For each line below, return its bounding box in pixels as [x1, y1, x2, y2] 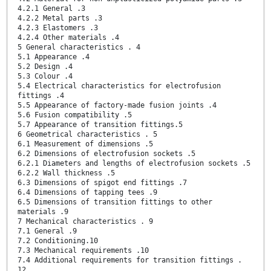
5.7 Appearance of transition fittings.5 [18, 120, 183, 129]
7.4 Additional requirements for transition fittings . [18, 256, 242, 265]
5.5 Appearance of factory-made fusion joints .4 [18, 101, 217, 110]
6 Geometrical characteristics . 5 [18, 130, 157, 139]
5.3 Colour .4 [18, 72, 73, 81]
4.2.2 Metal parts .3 [18, 14, 102, 23]
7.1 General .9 [18, 227, 77, 236]
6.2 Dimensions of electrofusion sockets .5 [18, 149, 195, 158]
